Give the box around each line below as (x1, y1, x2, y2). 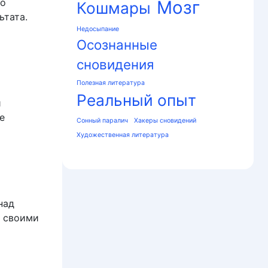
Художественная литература (77, 131, 169, 139)
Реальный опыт (77, 91, 196, 110)
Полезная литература (77, 79, 145, 87)
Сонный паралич (77, 117, 128, 125)
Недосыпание (77, 25, 119, 33)
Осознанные (77, 36, 157, 53)
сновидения (77, 56, 154, 73)
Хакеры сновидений (134, 117, 196, 125)
